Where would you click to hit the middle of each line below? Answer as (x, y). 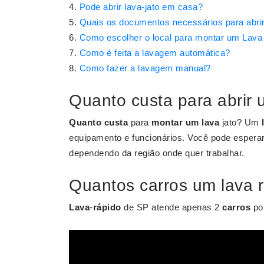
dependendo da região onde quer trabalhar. (157, 153)
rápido (107, 207)
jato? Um (240, 122)
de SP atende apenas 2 (171, 207)
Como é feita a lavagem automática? (155, 53)
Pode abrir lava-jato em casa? (141, 7)
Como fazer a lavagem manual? (145, 68)
